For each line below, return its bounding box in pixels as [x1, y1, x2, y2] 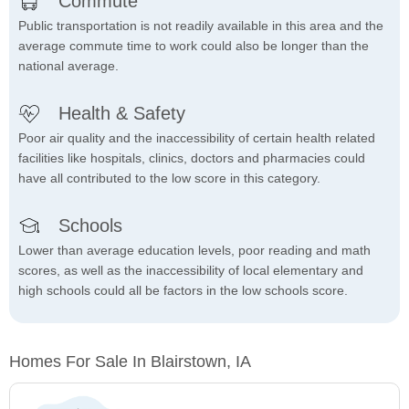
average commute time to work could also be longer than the [18, 38, 369, 54]
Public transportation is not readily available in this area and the [18, 18, 383, 34]
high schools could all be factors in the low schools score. [18, 283, 348, 299]
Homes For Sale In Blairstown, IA [9, 352, 251, 372]
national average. [18, 58, 119, 74]
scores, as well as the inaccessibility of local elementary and [18, 263, 363, 278]
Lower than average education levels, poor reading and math [18, 243, 371, 258]
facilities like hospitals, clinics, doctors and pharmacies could [18, 151, 365, 166]
